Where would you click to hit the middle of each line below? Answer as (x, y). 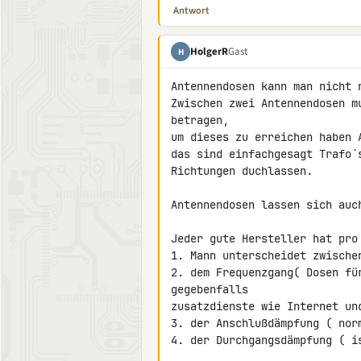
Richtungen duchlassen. (242, 171)
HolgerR (209, 51)
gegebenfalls (210, 289)
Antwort (191, 10)
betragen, (200, 120)
